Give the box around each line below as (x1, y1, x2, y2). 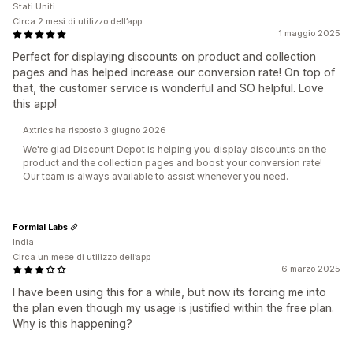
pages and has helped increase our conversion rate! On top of (13, 65, 335, 79)
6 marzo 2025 (281, 263, 340, 274)
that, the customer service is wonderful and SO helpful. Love (13, 81, 324, 95)
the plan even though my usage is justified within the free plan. (13, 301, 334, 314)
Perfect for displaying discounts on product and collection (13, 50, 316, 63)
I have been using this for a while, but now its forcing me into (13, 285, 326, 299)
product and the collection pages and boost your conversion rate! (23, 157, 322, 169)
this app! (13, 97, 57, 110)
